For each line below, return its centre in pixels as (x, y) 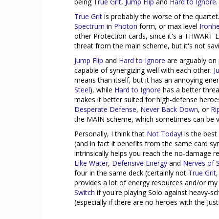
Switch (85, 192)
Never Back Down (169, 109)
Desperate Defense (105, 109)
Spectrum (89, 26)
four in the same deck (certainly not (131, 173)
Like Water (91, 163)
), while (102, 90)
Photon (126, 26)
